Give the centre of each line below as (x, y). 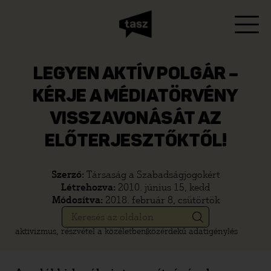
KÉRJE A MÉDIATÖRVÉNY (135, 97)
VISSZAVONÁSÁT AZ (135, 119)
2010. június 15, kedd (164, 187)
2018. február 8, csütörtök (162, 200)
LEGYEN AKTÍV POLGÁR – (135, 74)
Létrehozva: (90, 187)
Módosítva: (78, 200)
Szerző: (69, 175)
